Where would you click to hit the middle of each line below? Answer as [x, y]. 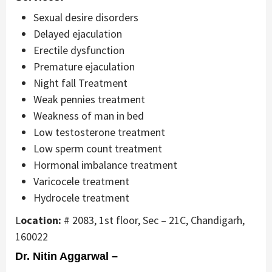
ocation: [42, 220]
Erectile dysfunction [79, 50]
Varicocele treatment [81, 182]
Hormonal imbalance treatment [105, 165]
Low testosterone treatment [99, 132]
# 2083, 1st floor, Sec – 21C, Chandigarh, [154, 220]
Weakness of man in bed [89, 116]
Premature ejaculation [84, 67]
